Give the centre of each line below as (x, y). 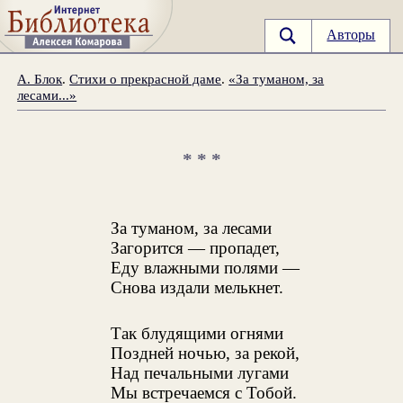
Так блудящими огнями (197, 334)
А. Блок (40, 78)
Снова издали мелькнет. (197, 288)
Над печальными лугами (200, 373)
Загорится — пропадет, (196, 248)
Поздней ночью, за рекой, (206, 354)
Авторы (351, 35)
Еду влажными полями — (206, 268)
